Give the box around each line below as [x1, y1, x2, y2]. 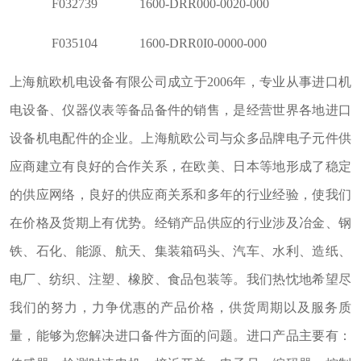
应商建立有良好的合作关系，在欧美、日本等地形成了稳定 [9, 160, 352, 174]
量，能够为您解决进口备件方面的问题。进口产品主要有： [9, 329, 352, 343]
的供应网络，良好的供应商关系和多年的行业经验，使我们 [9, 188, 352, 202]
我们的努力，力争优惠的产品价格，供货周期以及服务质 [9, 301, 352, 315]
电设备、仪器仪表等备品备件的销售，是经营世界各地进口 [9, 103, 352, 118]
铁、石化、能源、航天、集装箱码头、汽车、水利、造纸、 [9, 244, 352, 259]
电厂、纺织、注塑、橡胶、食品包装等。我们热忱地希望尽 [9, 272, 352, 287]
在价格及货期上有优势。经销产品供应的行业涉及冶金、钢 [9, 216, 352, 230]
